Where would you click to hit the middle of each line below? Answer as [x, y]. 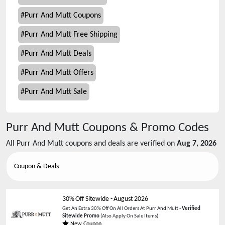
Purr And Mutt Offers [59, 73]
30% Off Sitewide [86, 199]
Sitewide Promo [81, 216]
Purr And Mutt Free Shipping [71, 35]
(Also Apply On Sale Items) [129, 216]
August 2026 [131, 199]
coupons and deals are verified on [119, 144]
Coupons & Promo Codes [144, 128]
